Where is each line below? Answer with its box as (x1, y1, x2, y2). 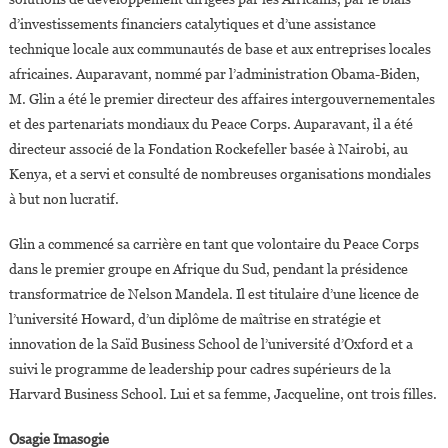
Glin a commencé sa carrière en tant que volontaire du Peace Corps (8, 235, 419, 252)
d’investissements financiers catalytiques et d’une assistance (8, 15, 376, 32)
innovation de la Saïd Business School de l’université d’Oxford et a (8, 335, 413, 352)
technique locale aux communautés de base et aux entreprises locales (8, 40, 431, 57)
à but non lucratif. (8, 190, 119, 207)
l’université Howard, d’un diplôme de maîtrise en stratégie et (8, 310, 381, 327)
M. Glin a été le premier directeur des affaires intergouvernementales (8, 90, 435, 107)
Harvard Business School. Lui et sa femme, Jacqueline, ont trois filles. (8, 385, 437, 402)
